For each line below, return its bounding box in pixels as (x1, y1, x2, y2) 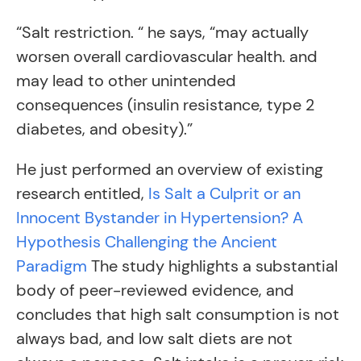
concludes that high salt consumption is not (16, 304, 339, 325)
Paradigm (16, 255, 87, 276)
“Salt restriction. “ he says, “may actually (16, 22, 309, 43)
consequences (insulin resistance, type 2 (16, 94, 314, 115)
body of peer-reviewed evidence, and (16, 280, 294, 301)
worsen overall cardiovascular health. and (16, 46, 317, 67)
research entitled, (16, 183, 148, 204)
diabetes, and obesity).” (16, 118, 193, 139)
